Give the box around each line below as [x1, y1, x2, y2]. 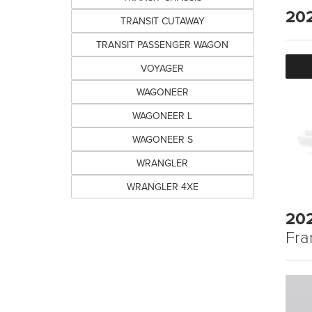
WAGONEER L [132, 109, 193, 123]
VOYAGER [141, 61, 185, 75]
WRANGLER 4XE [126, 180, 198, 194]
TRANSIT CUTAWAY [120, 14, 205, 28]
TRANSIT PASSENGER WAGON [96, 38, 229, 52]
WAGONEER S [132, 132, 193, 146]
